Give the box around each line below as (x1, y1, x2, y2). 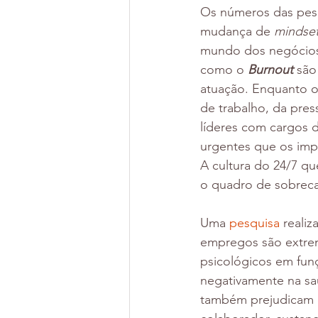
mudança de (200, 23, 274, 40)
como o (200, 62, 248, 78)
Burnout (248, 62, 297, 78)
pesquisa (229, 215, 283, 231)
